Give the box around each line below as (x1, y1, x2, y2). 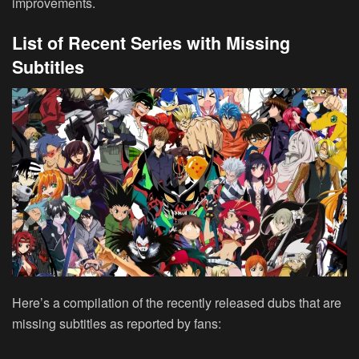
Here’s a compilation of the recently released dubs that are (12, 292, 341, 312)
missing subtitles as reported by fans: (12, 313, 221, 333)
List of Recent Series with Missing (12, 30, 290, 56)
